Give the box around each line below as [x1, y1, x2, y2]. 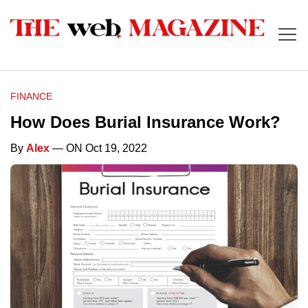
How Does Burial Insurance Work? [10, 113, 280, 132]
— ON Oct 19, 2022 [49, 142, 147, 155]
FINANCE [10, 91, 52, 102]
